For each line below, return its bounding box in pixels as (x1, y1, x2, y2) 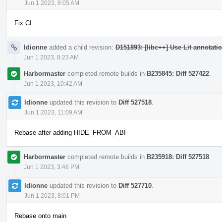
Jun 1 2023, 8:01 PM (24, 192, 80, 199)
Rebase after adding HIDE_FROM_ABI (14, 128, 126, 136)
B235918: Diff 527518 (147, 153, 209, 161)
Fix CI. (14, 19, 34, 27)
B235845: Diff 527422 (147, 69, 209, 77)
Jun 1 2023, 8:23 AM (24, 54, 79, 61)
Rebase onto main (14, 212, 66, 220)
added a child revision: (47, 43, 115, 51)
